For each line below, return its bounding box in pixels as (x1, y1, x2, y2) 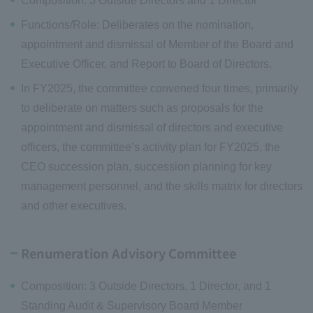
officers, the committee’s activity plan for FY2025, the (21, 141, 280, 154)
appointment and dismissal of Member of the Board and (21, 38, 293, 51)
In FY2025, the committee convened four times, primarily (21, 82, 298, 95)
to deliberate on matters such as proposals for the (21, 102, 263, 115)
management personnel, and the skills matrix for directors (21, 180, 303, 193)
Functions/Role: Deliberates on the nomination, (21, 19, 254, 31)
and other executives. (21, 200, 126, 212)
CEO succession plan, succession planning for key (21, 161, 272, 173)
